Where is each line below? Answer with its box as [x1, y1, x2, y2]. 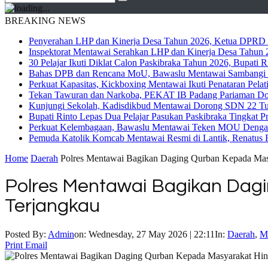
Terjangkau [5, 196, 100, 217]
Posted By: [5, 229, 48, 239]
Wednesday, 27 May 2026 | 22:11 [89, 229, 215, 239]
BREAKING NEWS [5, 16, 86, 26]
